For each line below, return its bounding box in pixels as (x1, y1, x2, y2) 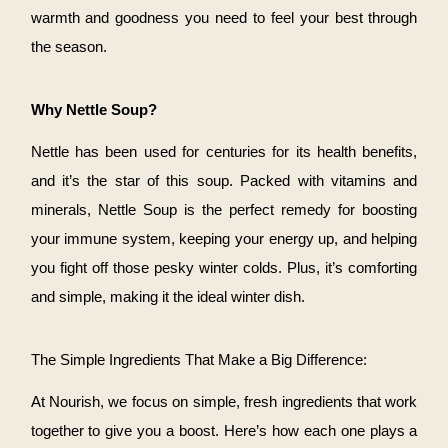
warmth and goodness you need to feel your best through (30, 10, 418, 27)
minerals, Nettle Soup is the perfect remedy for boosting (30, 202, 418, 219)
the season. (30, 39, 107, 56)
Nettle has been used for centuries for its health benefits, (30, 144, 418, 161)
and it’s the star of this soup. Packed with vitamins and (30, 173, 418, 190)
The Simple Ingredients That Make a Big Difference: (30, 352, 367, 369)
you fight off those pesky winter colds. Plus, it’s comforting (30, 260, 418, 277)
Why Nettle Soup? (30, 102, 157, 119)
